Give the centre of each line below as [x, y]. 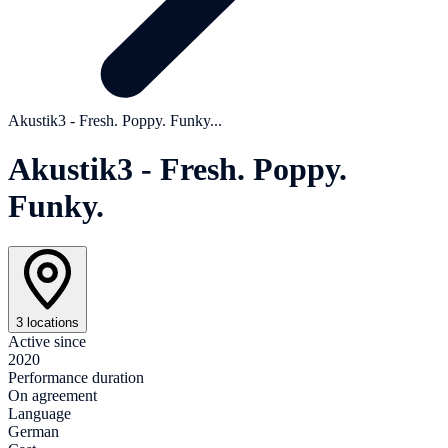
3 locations [47, 323]
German [33, 432]
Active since [47, 342]
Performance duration [76, 378]
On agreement [52, 396]
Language [39, 414]
